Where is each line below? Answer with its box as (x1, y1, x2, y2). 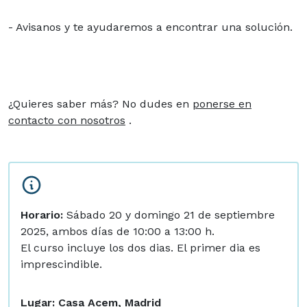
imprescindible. (21, 258, 102, 271)
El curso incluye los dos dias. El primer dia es (21, 241, 260, 255)
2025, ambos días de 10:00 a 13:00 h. (21, 225, 214, 238)
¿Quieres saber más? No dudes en (8, 97, 193, 111)
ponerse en (193, 97, 251, 111)
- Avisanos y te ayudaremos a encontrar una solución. (8, 21, 293, 34)
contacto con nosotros (8, 114, 125, 127)
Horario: (21, 208, 63, 222)
